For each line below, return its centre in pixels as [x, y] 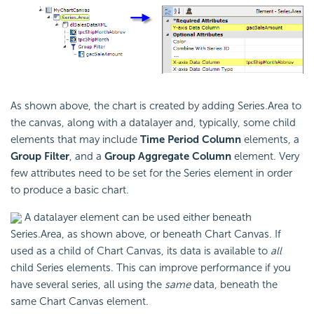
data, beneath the [234, 284]
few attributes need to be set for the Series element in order [151, 173]
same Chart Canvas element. [80, 301]
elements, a [270, 139]
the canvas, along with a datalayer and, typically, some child [153, 122]
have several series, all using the [88, 284]
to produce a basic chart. [70, 190]
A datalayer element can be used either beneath [137, 217]
